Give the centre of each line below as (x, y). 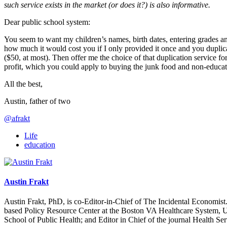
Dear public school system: (47, 22)
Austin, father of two (37, 101)
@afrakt (17, 118)
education (40, 144)
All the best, (23, 84)
